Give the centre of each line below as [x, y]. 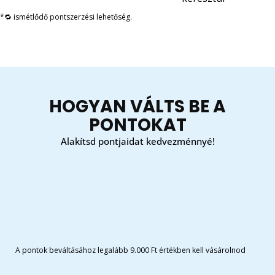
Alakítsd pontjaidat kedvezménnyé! [137, 141]
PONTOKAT [137, 125]
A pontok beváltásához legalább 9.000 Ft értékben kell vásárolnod [130, 250]
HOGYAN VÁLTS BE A [137, 106]
